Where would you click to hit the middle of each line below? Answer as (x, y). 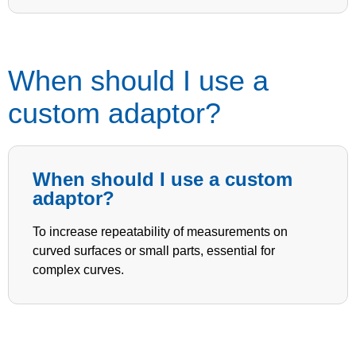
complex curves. (78, 270)
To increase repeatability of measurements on (160, 232)
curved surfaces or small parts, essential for (154, 251)
